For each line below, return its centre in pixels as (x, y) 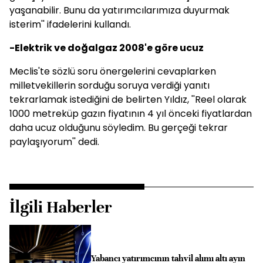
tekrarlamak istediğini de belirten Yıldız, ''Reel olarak (128, 100)
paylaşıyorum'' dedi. (54, 142)
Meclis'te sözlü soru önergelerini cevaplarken (113, 71)
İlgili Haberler (61, 207)
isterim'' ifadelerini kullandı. (70, 24)
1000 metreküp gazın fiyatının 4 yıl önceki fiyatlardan (131, 114)
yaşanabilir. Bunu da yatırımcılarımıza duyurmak (119, 10)
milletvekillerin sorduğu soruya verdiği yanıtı (109, 85)
